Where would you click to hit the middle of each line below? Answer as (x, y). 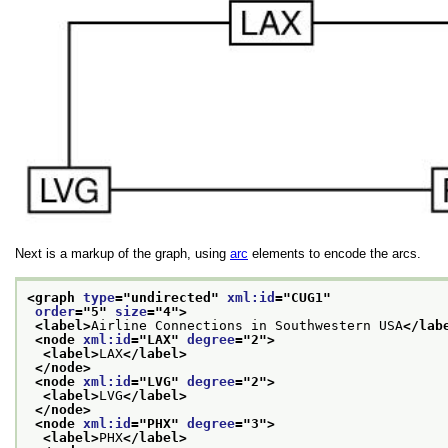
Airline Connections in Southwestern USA (247, 326)
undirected (171, 298)
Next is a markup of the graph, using (122, 253)
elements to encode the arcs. (334, 253)
